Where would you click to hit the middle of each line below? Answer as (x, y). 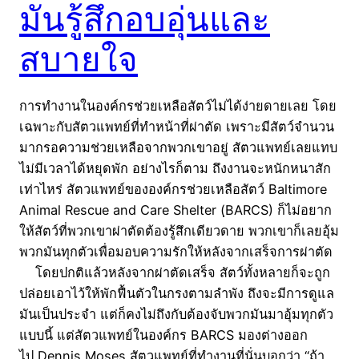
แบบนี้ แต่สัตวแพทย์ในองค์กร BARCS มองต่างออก (163, 335)
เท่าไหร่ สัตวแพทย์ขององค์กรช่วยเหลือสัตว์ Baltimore (173, 190)
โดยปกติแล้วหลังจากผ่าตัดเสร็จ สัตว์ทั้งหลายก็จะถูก (175, 273)
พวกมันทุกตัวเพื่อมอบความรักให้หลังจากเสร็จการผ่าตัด (176, 252)
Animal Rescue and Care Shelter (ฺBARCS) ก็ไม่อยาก (175, 210)
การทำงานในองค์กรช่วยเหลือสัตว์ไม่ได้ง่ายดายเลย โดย (178, 106)
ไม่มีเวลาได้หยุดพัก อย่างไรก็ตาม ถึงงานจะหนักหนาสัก (175, 169)
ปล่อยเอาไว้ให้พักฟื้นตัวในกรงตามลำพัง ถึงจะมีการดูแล (177, 294)
